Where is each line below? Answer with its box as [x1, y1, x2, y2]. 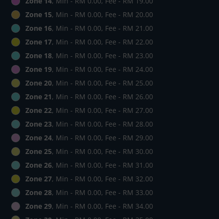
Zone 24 [25, 133, 52, 143]
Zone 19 [25, 65, 52, 74]
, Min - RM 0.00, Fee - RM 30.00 [52, 147, 153, 156]
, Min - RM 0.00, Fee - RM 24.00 [52, 65, 153, 74]
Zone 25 [25, 147, 52, 156]
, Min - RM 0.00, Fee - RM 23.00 [52, 51, 153, 61]
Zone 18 [25, 51, 52, 61]
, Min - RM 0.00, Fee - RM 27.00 [52, 106, 153, 115]
